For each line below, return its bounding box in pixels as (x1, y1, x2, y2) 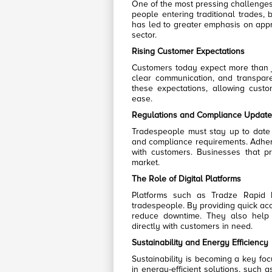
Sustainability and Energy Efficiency (132, 237, 268, 248)
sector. (132, 30, 157, 40)
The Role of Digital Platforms (132, 174, 241, 184)
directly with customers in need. (132, 221, 253, 231)
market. (132, 157, 160, 168)
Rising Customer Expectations (132, 46, 245, 56)
